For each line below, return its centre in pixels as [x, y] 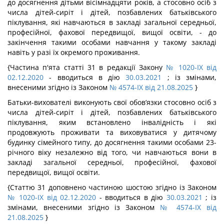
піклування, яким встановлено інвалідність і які [112, 122]
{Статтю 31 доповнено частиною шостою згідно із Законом [112, 187]
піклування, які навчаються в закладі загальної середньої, [112, 22]
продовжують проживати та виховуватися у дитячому [112, 132]
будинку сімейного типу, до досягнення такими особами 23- [112, 142]
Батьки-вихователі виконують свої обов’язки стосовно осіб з [112, 102]
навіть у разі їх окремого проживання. [74, 52]
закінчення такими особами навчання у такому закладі [112, 42]
